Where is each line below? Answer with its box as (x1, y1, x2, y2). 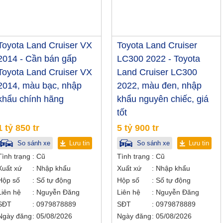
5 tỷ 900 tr (117, 123, 159, 133)
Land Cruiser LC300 (117, 67, 197, 77)
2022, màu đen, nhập (117, 81, 202, 91)
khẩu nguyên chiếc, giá (117, 94, 209, 104)
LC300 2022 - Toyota (117, 54, 200, 64)
